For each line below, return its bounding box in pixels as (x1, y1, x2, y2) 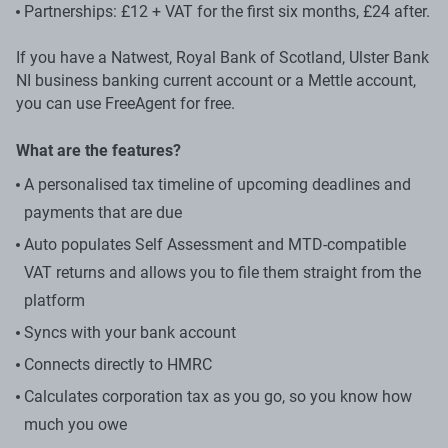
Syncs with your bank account (24, 322, 236, 342)
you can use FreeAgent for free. (16, 93, 235, 113)
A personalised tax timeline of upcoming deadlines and (24, 174, 411, 194)
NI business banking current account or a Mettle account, (16, 70, 416, 90)
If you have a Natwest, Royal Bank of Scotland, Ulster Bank (16, 47, 429, 67)
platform (24, 290, 85, 310)
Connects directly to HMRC (24, 354, 212, 374)
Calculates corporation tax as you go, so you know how (24, 386, 412, 406)
